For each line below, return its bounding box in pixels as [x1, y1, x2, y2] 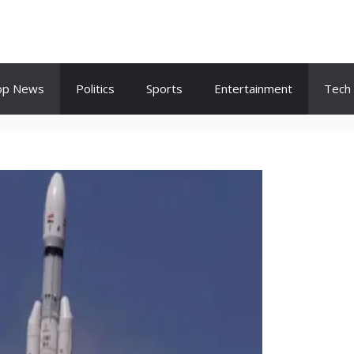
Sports [146, 81, 183, 96]
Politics [76, 81, 115, 96]
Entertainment [214, 81, 292, 96]
